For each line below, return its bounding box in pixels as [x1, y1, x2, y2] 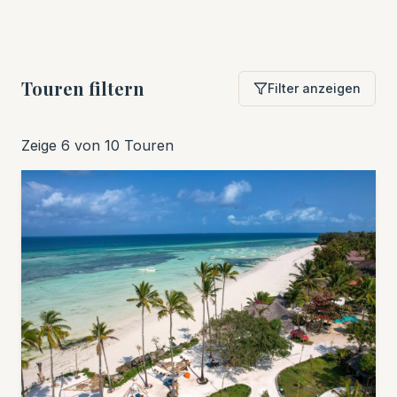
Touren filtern [21, 76, 144, 100]
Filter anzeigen [268, 81, 361, 96]
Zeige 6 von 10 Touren [21, 136, 174, 154]
